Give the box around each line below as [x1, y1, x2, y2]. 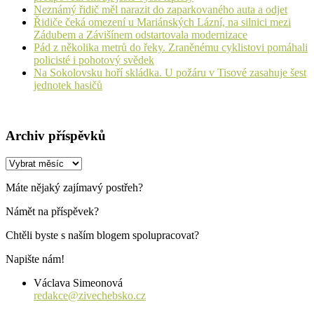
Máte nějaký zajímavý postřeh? [6, 181, 143, 193]
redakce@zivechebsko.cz [34, 289, 146, 301]
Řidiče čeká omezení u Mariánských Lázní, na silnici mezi [34, 15, 291, 28]
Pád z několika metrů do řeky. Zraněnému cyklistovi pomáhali [34, 41, 308, 53]
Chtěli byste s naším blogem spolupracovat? [6, 228, 199, 241]
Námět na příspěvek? [6, 205, 99, 217]
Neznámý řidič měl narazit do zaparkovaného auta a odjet [34, 3, 287, 15]
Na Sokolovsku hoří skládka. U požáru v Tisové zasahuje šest [34, 66, 306, 78]
